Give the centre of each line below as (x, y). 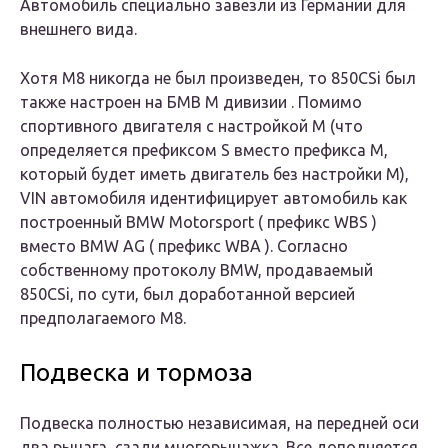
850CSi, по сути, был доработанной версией (187, 294)
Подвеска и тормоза (136, 373)
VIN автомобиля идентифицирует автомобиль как (213, 198)
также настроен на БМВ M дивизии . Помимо (191, 102)
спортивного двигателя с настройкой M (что (191, 126)
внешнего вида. (78, 29)
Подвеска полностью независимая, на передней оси (219, 423)
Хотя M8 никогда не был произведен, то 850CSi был (218, 78)
